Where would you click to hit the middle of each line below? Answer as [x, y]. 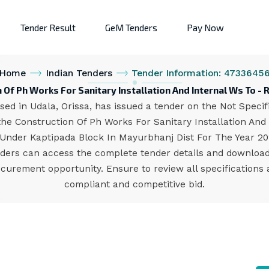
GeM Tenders [131, 27]
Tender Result [48, 27]
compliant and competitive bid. [134, 184]
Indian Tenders [79, 73]
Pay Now [205, 27]
